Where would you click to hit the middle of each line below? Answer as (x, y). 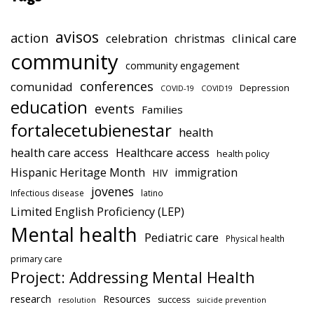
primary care (36, 259)
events (115, 109)
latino (152, 193)
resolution (77, 300)
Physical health (255, 239)
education (49, 108)
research (31, 299)
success (174, 300)
